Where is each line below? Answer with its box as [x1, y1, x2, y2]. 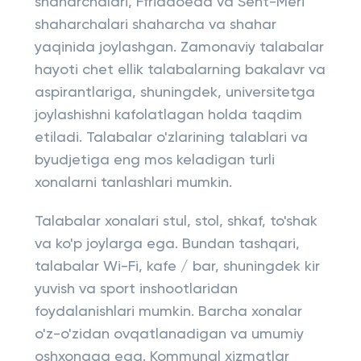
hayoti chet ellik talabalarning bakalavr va [34, 63, 326, 77]
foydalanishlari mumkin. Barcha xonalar [34, 305, 302, 319]
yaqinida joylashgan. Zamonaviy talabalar [34, 40, 324, 55]
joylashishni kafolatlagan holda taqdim [34, 108, 302, 122]
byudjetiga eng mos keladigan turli [34, 153, 275, 168]
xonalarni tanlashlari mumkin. [34, 176, 232, 190]
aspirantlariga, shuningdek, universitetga [34, 85, 315, 100]
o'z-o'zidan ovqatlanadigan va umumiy [34, 327, 304, 342]
